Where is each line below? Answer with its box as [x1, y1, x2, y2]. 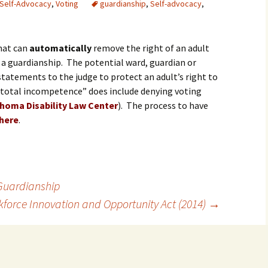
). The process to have [118, 99, 208, 111]
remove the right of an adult [92, 42, 209, 54]
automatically [29, 42, 92, 54]
